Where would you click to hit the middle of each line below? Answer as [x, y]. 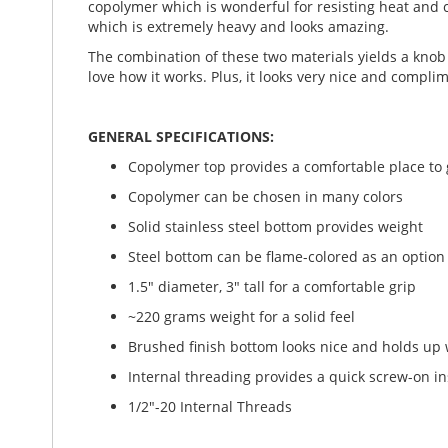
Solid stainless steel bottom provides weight [275, 226]
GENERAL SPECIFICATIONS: [181, 136]
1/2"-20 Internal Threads [210, 406]
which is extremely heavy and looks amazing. [238, 26]
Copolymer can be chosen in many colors [265, 196]
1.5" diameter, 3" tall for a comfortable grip [272, 286]
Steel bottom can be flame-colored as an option [286, 256]
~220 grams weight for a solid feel [241, 316]
